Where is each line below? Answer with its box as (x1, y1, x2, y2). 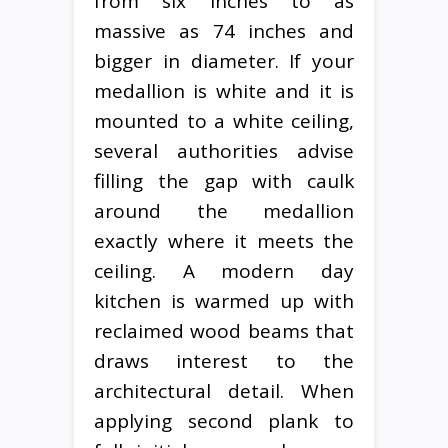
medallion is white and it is (94, 77, 354, 104)
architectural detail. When (94, 377, 354, 404)
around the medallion (94, 197, 354, 224)
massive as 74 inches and (94, 17, 354, 44)
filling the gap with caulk (94, 167, 354, 194)
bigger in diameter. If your (94, 47, 354, 74)
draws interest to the (94, 347, 354, 374)
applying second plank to (94, 407, 354, 434)
